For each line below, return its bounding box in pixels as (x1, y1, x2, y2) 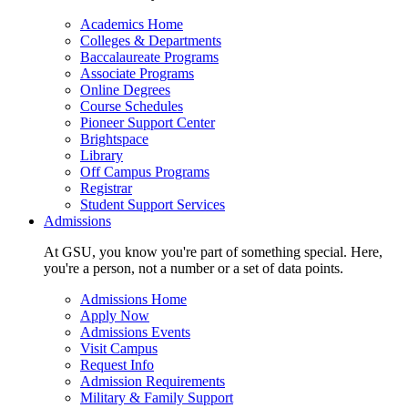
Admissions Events (80, 324, 190, 341)
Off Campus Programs (80, 164, 209, 180)
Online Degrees (80, 82, 170, 98)
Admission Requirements (80, 373, 225, 390)
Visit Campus (80, 341, 158, 357)
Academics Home (80, 16, 183, 33)
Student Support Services (80, 197, 225, 213)
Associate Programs (80, 66, 194, 82)
